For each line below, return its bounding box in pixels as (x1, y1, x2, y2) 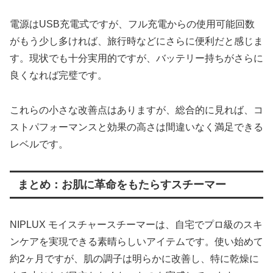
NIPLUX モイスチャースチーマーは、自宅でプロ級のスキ (10, 219, 263, 230)
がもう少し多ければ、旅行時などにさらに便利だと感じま (10, 36, 263, 47)
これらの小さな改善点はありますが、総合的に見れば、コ (10, 104, 263, 115)
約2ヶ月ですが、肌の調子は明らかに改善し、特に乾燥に (10, 253, 259, 264)
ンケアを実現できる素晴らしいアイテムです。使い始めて (10, 236, 263, 247)
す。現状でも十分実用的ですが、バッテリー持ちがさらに (10, 53, 263, 64)
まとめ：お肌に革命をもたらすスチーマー (17, 178, 226, 191)
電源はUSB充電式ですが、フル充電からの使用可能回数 (10, 19, 255, 30)
